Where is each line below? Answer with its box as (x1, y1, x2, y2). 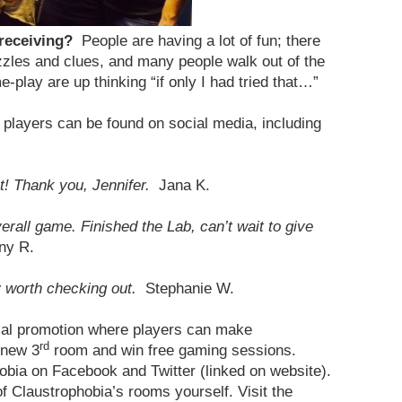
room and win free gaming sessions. (49, 342, 296, 359)
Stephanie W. (136, 280, 234, 297)
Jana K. (150, 177, 210, 194)
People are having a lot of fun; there (82, 32, 320, 49)
